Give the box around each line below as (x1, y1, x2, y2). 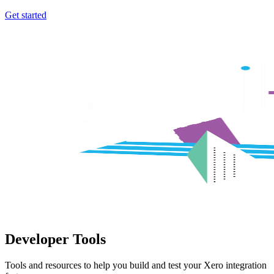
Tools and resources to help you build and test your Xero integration (5, 259, 267, 270)
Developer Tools (5, 231, 106, 247)
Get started (5, 9, 46, 20)
